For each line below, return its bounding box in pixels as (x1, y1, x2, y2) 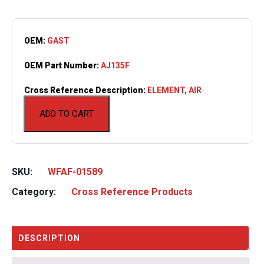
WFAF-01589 (48, 166, 103, 177)
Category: (12, 186, 58, 197)
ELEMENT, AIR (147, 85, 202, 95)
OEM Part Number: (24, 60, 101, 70)
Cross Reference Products (71, 186, 193, 197)
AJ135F (101, 60, 130, 70)
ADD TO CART (39, 108, 94, 119)
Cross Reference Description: (24, 85, 147, 95)
